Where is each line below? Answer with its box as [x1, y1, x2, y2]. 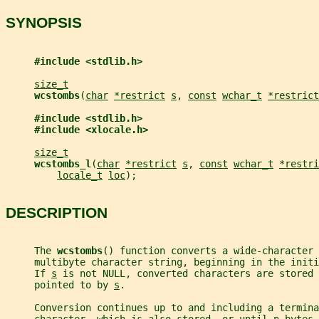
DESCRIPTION [6, 204, 108, 221]
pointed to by [6, 279, 114, 291]
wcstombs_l [34, 157, 91, 169]
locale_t [57, 169, 103, 181]
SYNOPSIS [6, 14, 82, 31]
